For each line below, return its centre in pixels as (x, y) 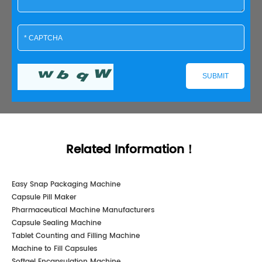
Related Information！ (131, 150)
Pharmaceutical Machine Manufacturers (83, 211)
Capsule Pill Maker (44, 198)
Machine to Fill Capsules (54, 249)
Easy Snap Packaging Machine (66, 185)
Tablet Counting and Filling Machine (76, 236)
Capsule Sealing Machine (56, 223)
